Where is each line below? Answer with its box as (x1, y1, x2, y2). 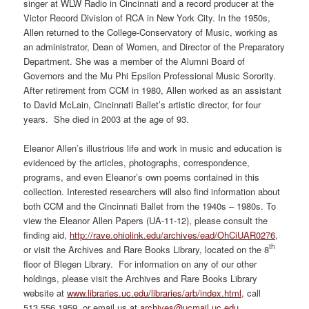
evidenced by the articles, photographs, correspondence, (23, 155, 250, 169)
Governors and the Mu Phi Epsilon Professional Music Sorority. (23, 68, 277, 82)
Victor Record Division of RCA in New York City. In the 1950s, (23, 10, 271, 24)
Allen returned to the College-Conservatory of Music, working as (23, 25, 279, 39)
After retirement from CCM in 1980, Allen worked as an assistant (23, 83, 282, 97)
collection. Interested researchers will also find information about (23, 184, 281, 198)
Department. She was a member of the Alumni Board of (23, 54, 246, 68)
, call (241, 286, 261, 299)
